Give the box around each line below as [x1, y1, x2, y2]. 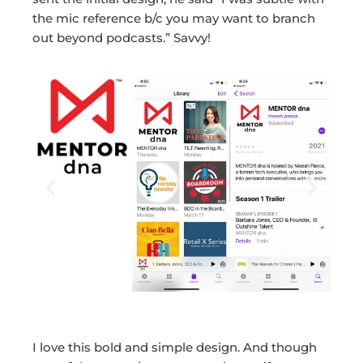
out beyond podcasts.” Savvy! [32, 29, 211, 45]
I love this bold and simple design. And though [32, 340, 317, 356]
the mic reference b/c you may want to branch [32, 10, 315, 26]
